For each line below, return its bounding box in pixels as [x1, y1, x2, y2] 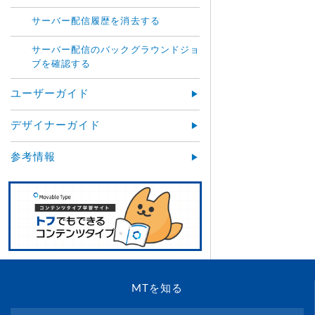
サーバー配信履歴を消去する [32, 17, 160, 26]
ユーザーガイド [11, 89, 90, 99]
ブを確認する [32, 60, 91, 69]
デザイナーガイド [11, 120, 101, 131]
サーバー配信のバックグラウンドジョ [32, 46, 200, 55]
